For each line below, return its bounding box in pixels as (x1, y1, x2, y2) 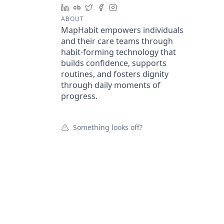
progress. (61, 90, 97, 101)
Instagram (120, 2, 155, 12)
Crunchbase (84, 2, 125, 12)
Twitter (96, 2, 120, 12)
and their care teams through (61, 35, 173, 46)
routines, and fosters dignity (61, 68, 168, 79)
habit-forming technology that (61, 46, 176, 57)
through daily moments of (61, 79, 160, 90)
